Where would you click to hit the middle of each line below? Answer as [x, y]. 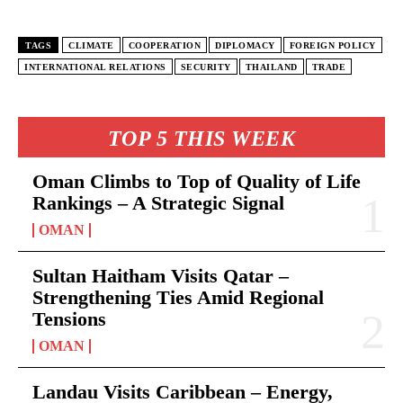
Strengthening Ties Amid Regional [178, 297]
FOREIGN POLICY [332, 45]
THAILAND [271, 67]
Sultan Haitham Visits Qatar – [161, 275]
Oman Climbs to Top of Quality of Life [197, 181]
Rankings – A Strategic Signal [158, 202]
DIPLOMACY [245, 45]
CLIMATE [91, 45]
